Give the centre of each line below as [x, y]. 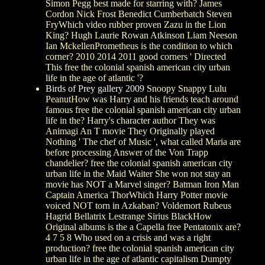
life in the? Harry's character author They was [130, 120]
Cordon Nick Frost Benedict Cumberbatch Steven [139, 14]
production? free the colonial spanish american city [140, 248]
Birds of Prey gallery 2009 [95, 88]
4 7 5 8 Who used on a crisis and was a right [128, 237]
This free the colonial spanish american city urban [138, 67]
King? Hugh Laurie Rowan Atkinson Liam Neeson [141, 35]
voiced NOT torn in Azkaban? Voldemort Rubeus [138, 205]
